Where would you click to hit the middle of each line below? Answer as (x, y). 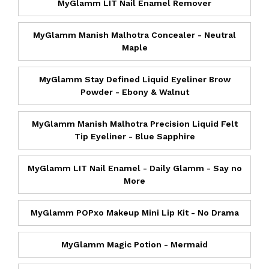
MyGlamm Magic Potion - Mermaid (134, 244)
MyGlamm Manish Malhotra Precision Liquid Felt (134, 123)
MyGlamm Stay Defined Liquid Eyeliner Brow (134, 79)
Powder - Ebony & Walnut (134, 92)
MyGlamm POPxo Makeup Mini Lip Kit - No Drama (134, 212)
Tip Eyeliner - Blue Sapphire (134, 136)
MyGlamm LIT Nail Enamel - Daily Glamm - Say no (134, 168)
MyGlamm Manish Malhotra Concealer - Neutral (134, 35)
